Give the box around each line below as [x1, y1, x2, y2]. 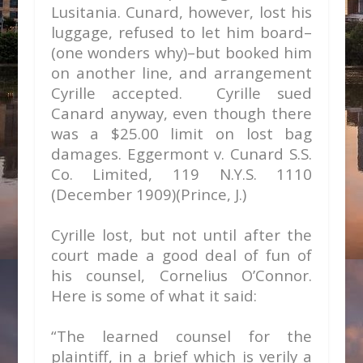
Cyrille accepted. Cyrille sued [50, 83, 313, 103]
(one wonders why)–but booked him [50, 42, 313, 62]
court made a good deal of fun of [50, 245, 313, 265]
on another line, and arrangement [50, 62, 313, 83]
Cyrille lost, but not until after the [50, 224, 313, 245]
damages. [50, 143, 127, 164]
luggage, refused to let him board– [50, 22, 313, 42]
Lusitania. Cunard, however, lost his [50, 2, 313, 22]
